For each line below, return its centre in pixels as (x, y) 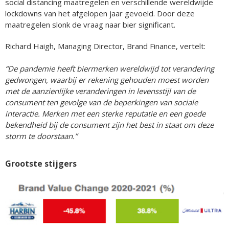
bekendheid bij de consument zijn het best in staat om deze (109, 124)
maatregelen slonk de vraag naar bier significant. (91, 24)
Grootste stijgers (41, 163)
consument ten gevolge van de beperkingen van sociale (101, 102)
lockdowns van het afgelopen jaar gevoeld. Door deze (100, 13)
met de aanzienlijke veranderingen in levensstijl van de (100, 91)
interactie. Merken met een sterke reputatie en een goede (105, 113)
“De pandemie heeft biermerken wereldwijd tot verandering (110, 68)
